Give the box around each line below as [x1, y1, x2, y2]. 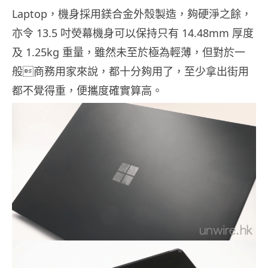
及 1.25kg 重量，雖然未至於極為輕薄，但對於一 [12, 45, 245, 60]
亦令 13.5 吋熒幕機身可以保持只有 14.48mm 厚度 [12, 26, 254, 41]
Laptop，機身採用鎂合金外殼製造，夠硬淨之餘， [12, 7, 252, 22]
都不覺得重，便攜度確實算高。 [12, 83, 163, 98]
